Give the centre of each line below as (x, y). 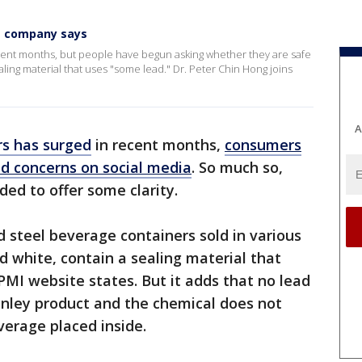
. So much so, (237, 167)
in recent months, (158, 145)
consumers (263, 145)
